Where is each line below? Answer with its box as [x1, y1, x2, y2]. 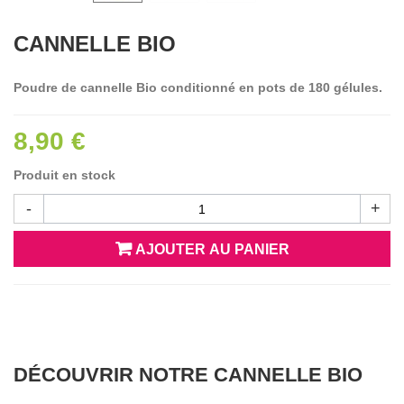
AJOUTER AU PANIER [134, 241, 289, 258]
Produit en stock [14, 168, 115, 183]
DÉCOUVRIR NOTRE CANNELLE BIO [14, 363, 363, 386]
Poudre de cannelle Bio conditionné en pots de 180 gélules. [14, 80, 382, 95]
